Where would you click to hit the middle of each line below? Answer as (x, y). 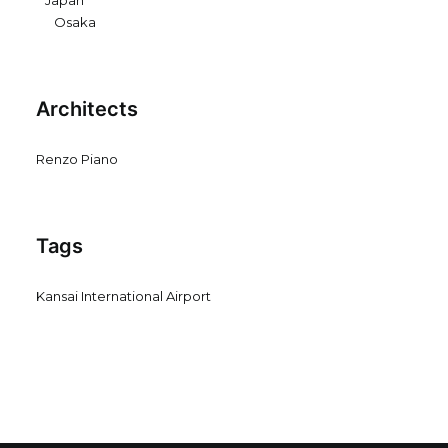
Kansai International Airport (123, 296)
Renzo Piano (77, 159)
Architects (87, 109)
